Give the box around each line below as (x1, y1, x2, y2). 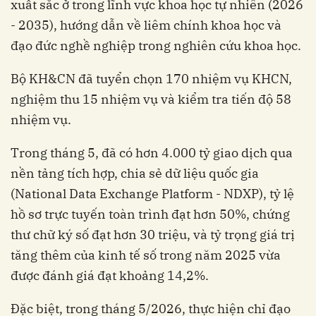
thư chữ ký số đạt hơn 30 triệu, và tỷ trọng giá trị (11, 226, 295, 243)
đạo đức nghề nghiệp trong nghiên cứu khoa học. (11, 37, 301, 54)
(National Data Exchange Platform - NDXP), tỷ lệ (11, 185, 294, 202)
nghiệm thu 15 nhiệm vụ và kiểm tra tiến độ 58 (11, 90, 291, 107)
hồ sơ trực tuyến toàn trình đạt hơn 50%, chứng (11, 205, 290, 222)
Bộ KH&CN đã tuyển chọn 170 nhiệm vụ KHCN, (11, 70, 292, 87)
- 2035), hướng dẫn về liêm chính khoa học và (11, 16, 281, 33)
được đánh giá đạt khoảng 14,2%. (11, 267, 209, 284)
